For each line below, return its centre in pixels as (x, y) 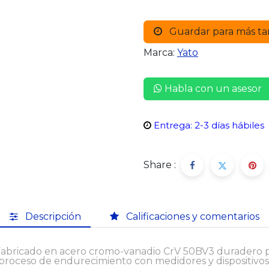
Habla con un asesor (212, 89)
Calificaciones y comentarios (193, 216)
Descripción (53, 216)
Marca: (159, 53)
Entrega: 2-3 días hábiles (209, 125)
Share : (160, 165)
